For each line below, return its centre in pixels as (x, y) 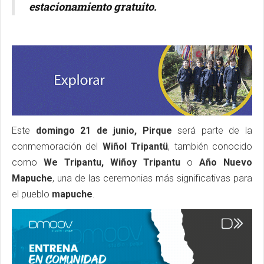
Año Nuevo (226, 163)
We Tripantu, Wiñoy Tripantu (112, 163)
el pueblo (32, 194)
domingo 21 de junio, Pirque (104, 131)
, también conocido (210, 147)
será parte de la (212, 131)
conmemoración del (57, 147)
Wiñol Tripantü (135, 147)
